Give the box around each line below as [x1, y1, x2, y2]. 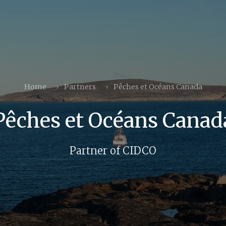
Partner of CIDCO [70, 144, 156, 157]
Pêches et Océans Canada [111, 82, 202, 91]
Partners [64, 82, 96, 91]
